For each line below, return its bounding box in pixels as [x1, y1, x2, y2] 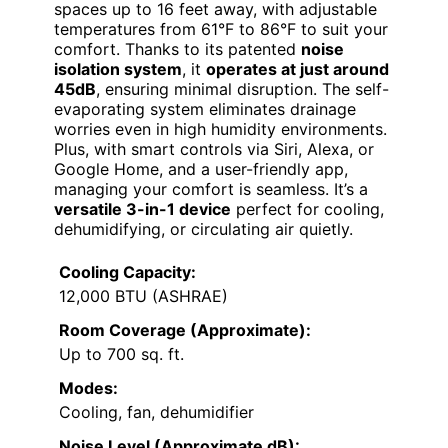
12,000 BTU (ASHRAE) [59, 286, 228, 307]
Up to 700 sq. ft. [59, 344, 184, 365]
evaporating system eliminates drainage [54, 99, 356, 120]
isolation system [54, 59, 182, 80]
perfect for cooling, [231, 199, 384, 220]
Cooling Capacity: [59, 262, 196, 283]
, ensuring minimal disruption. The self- [96, 79, 389, 100]
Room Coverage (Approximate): [59, 320, 311, 341]
